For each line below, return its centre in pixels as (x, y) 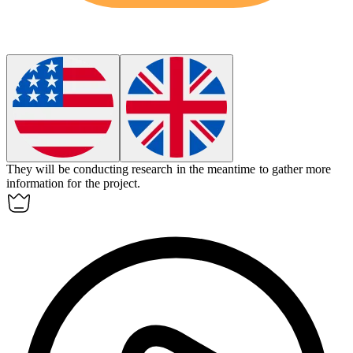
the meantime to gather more (260, 169)
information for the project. (73, 184)
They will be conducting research (91, 169)
